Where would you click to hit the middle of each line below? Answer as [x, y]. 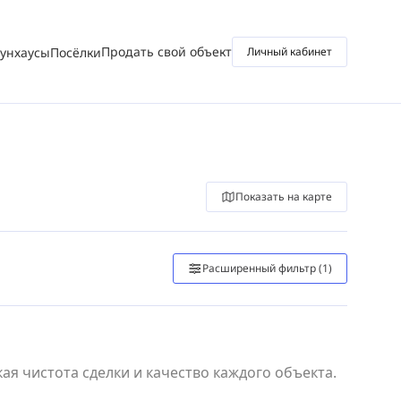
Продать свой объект [166, 51]
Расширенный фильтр [259, 268]
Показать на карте [284, 196]
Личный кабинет [290, 51]
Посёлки [76, 52]
